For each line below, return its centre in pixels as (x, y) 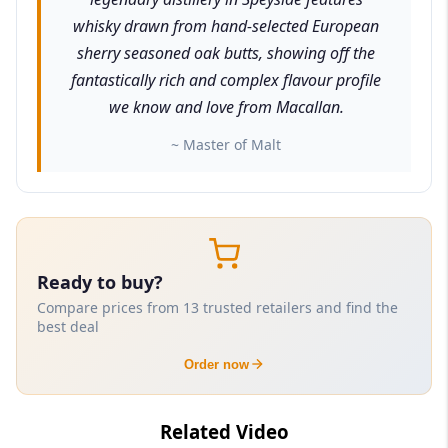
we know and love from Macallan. (226, 106)
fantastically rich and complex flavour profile (226, 79)
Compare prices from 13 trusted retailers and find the (217, 307)
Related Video (224, 431)
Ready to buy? (100, 281)
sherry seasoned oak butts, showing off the (226, 52)
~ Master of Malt (226, 144)
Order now (216, 364)
